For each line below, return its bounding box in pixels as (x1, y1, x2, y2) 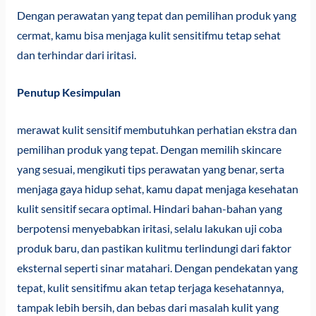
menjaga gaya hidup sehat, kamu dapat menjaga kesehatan (16, 182, 298, 195)
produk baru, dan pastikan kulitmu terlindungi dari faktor (16, 241, 291, 255)
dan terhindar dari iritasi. (16, 49, 136, 62)
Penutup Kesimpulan (16, 86, 121, 99)
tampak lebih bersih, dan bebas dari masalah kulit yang (16, 300, 279, 314)
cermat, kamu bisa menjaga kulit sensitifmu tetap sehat (16, 29, 281, 42)
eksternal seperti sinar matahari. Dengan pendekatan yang (16, 261, 298, 274)
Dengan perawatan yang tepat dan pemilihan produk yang (16, 9, 296, 23)
